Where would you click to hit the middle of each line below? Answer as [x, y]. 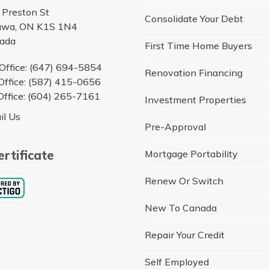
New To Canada [181, 208]
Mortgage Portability [192, 154]
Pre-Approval [176, 127]
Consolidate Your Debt [194, 19]
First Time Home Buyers [199, 46]
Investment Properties [196, 100]
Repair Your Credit [185, 235]
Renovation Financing [194, 73]
